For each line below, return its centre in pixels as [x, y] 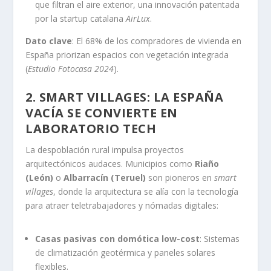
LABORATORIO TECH [91, 128]
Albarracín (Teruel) [105, 177]
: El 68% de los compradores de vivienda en [157, 41]
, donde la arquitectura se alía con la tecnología [146, 191]
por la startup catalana [81, 19]
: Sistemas [220, 238]
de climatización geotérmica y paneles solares [126, 252]
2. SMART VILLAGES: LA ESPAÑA [125, 97]
